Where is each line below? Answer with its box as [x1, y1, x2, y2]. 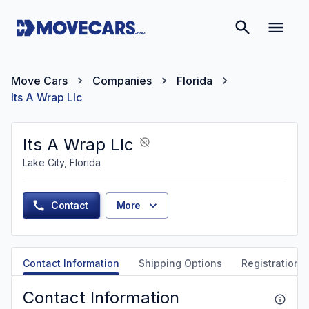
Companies [92, 74, 152, 88]
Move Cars [11, 74, 68, 88]
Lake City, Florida [23, 157, 101, 168]
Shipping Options [139, 257, 222, 269]
